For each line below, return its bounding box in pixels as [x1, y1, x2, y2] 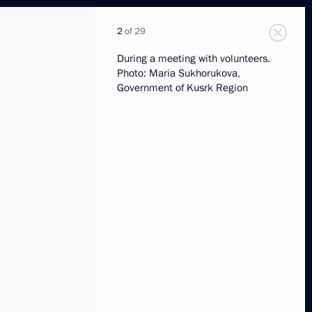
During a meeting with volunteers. [117, 52, 270, 65]
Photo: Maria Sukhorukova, [117, 66, 240, 80]
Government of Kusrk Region [117, 81, 248, 95]
